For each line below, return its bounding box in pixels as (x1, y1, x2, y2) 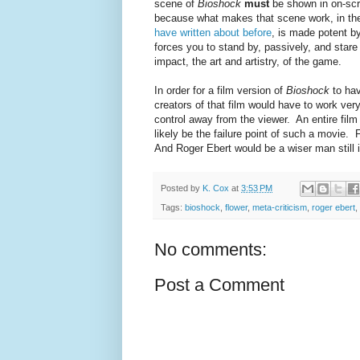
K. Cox (202, 182, 229, 193)
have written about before (154, 27, 272, 39)
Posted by (161, 182, 202, 193)
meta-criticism (252, 202, 307, 212)
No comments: (154, 239, 267, 260)
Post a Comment (154, 274, 284, 295)
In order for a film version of (154, 84, 286, 97)
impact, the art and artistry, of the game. (154, 55, 342, 68)
